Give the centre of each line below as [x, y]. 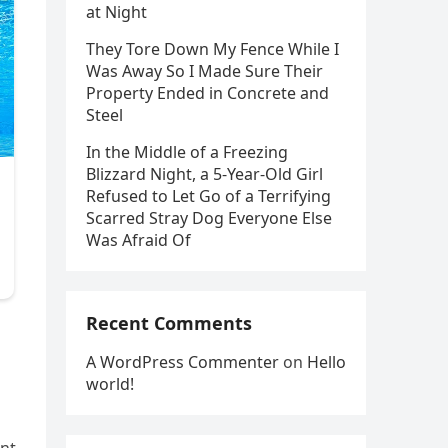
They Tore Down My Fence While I [212, 49]
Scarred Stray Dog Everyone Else [209, 218]
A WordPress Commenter [182, 362]
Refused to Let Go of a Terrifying [208, 196]
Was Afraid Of [138, 240]
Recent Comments [169, 323]
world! [110, 384]
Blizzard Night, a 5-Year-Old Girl [204, 174]
